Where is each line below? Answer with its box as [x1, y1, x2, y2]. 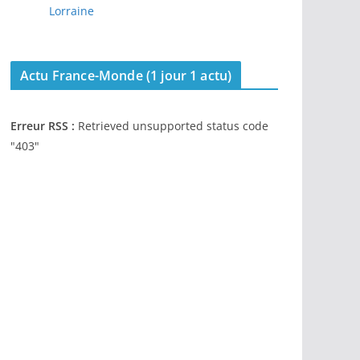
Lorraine [49, 3, 95, 18]
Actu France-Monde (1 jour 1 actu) [20, 67, 232, 84]
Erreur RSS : [10, 118, 75, 133]
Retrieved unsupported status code [75, 118, 268, 133]
